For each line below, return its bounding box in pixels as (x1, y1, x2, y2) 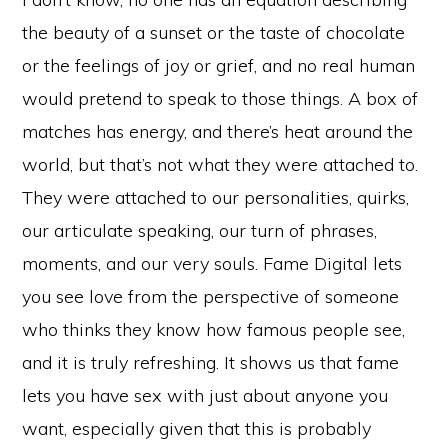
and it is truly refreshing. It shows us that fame (22, 350, 400, 374)
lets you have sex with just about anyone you (22, 383, 389, 407)
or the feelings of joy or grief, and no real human (22, 53, 416, 77)
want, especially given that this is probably (22, 416, 372, 440)
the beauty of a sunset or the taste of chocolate (22, 20, 406, 44)
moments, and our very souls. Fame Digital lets (22, 251, 403, 275)
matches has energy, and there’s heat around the (22, 119, 414, 143)
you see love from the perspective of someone (22, 284, 400, 308)
